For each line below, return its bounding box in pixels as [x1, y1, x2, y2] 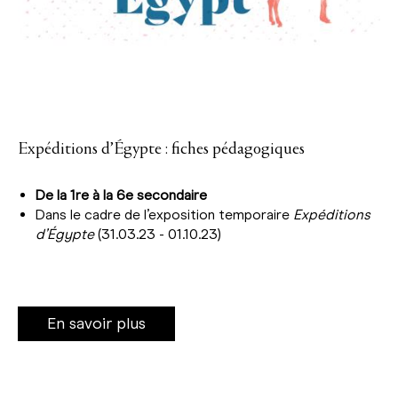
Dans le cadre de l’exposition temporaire [36, 205, 293, 223]
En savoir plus [47, 313, 146, 333]
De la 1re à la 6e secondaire [36, 186, 207, 203]
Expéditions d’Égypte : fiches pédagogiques [18, 139, 305, 158]
